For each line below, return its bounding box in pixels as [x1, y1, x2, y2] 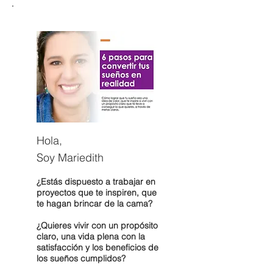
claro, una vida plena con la [37, 230, 145, 242]
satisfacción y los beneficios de [37, 241, 158, 253]
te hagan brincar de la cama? [37, 197, 152, 209]
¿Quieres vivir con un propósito [37, 219, 158, 231]
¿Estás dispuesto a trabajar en [37, 175, 155, 187]
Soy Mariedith [37, 150, 104, 165]
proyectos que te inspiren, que [37, 186, 157, 198]
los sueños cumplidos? [37, 252, 126, 264]
